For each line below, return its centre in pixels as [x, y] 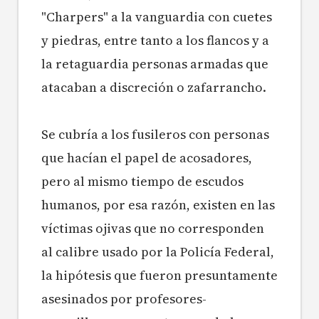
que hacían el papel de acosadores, [147, 158]
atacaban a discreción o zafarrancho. [155, 88]
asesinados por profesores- [124, 299]
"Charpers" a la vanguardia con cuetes [157, 17]
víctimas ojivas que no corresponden [153, 229]
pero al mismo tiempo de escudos [142, 182]
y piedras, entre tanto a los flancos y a [155, 41]
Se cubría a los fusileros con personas [155, 135]
